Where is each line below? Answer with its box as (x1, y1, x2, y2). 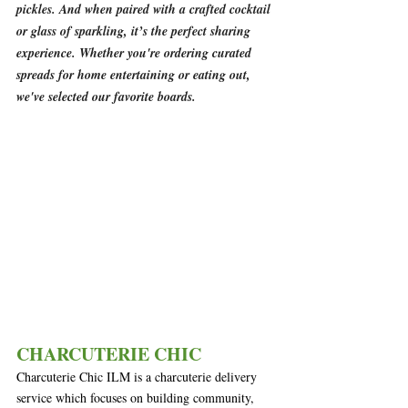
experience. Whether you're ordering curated (16, 44, 255, 62)
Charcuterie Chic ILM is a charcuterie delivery (16, 367, 260, 385)
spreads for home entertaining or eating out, (16, 66, 254, 84)
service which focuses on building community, (16, 388, 258, 406)
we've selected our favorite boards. (16, 87, 196, 106)
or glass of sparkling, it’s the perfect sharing (16, 22, 254, 40)
